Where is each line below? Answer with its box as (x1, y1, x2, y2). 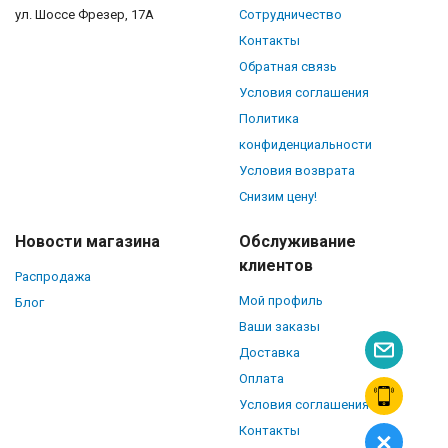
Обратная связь (239, 59, 337, 74)
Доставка (239, 345, 300, 360)
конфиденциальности (239, 137, 372, 152)
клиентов (239, 256, 313, 275)
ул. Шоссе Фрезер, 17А (15, 7, 154, 22)
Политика (239, 111, 299, 126)
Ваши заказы (239, 319, 320, 334)
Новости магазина (15, 232, 160, 251)
